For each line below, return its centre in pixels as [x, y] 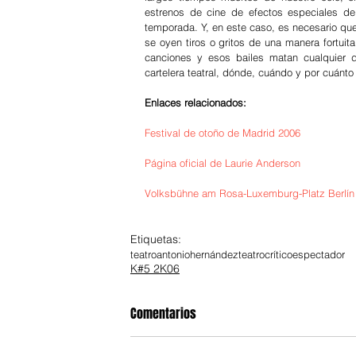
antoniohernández [197, 254]
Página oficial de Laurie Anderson [222, 163]
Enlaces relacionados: [195, 103]
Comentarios [163, 313]
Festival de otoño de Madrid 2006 [222, 133]
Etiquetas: [156, 239]
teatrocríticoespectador [292, 254]
